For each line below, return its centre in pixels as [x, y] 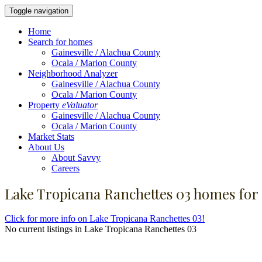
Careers [65, 168]
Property [45, 105]
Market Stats [51, 137]
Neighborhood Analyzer [73, 73]
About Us [46, 147]
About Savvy [76, 158]
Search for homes [60, 42]
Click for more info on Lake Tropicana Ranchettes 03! [105, 218]
